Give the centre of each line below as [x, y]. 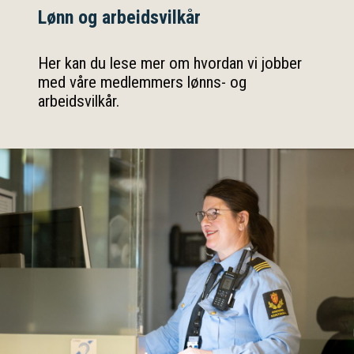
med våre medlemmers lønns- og [142, 82]
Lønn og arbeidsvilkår [119, 17]
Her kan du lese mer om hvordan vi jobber [170, 63]
